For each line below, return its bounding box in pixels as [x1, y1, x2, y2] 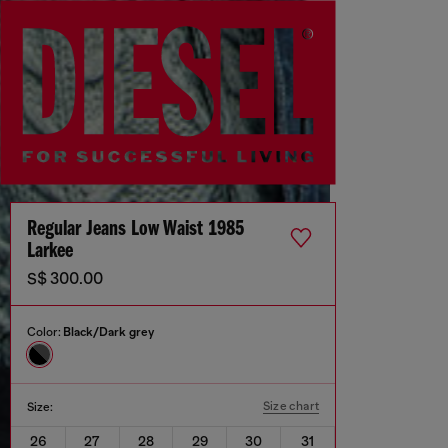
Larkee [27, 240, 73, 264]
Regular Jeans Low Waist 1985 [27, 218, 244, 242]
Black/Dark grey [63, 325, 154, 340]
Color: [27, 325, 63, 340]
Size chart [263, 399, 319, 414]
